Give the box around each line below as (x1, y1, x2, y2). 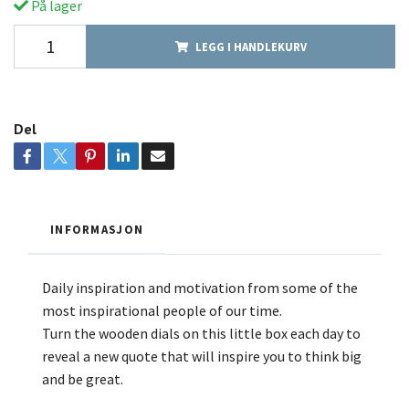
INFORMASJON (50, 221, 144, 236)
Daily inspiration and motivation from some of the (42, 278, 358, 297)
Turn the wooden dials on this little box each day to (42, 323, 361, 342)
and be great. (42, 369, 123, 388)
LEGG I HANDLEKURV (194, 38, 307, 54)
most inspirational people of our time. (42, 300, 282, 320)
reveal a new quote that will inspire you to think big (42, 346, 362, 365)
